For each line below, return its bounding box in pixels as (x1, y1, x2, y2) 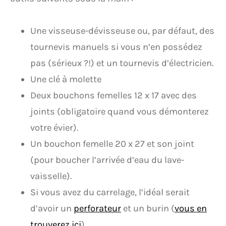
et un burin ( (121, 203, 175, 214)
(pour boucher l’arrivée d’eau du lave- (30, 154, 184, 165)
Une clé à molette (30, 74, 101, 85)
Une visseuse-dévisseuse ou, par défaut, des (30, 25, 214, 36)
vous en (175, 203, 207, 214)
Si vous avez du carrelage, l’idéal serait (30, 187, 190, 198)
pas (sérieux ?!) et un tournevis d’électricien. (30, 58, 213, 69)
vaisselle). (30, 171, 72, 182)
